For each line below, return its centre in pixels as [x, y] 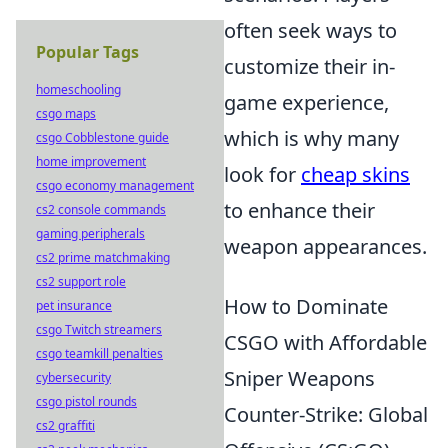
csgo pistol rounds [86, 401]
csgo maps [66, 113]
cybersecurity [73, 377]
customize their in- [309, 66]
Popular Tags [87, 52]
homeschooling [78, 89]
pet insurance [74, 305]
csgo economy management [115, 185]
